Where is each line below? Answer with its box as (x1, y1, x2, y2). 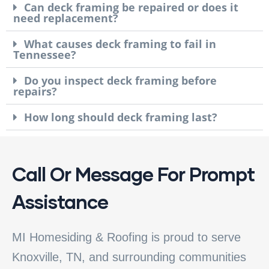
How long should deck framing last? (24, 109, 217, 124)
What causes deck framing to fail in (24, 36, 216, 51)
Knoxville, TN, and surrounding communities (12, 250, 246, 264)
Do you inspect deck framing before (24, 73, 217, 88)
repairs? (13, 83, 57, 98)
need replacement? (13, 10, 118, 25)
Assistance (12, 189, 108, 213)
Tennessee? (13, 47, 76, 62)
